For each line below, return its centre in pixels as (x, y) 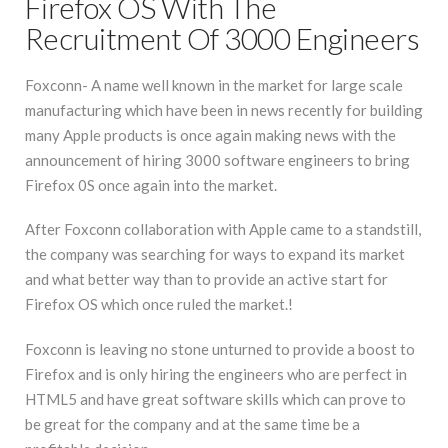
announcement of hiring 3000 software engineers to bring (217, 159)
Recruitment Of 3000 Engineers (222, 38)
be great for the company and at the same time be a (192, 424)
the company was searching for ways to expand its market (215, 254)
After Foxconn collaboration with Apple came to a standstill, (223, 229)
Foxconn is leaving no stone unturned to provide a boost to (220, 349)
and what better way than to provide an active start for (206, 279)
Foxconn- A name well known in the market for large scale (214, 84)
